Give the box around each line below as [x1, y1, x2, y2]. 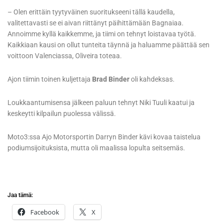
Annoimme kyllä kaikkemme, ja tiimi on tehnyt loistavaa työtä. [7, 30, 196, 38]
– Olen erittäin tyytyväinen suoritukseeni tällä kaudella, [7, 8, 175, 16]
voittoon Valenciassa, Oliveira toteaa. [7, 52, 122, 60]
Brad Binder [92, 75, 129, 84]
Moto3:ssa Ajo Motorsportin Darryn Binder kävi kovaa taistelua [7, 133, 201, 141]
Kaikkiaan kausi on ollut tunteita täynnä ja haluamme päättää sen [7, 41, 210, 49]
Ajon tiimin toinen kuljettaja [7, 75, 92, 84]
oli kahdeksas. [129, 75, 175, 84]
